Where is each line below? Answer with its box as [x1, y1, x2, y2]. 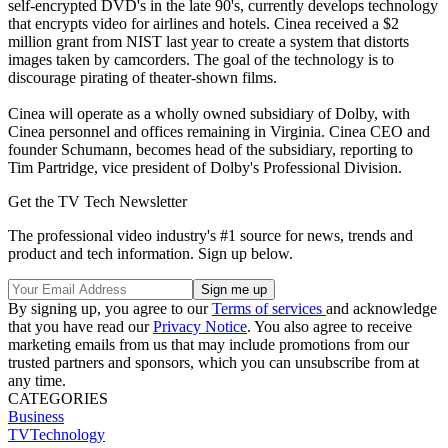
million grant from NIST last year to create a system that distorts [8, 32, 409, 50]
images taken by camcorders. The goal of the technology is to [8, 50, 394, 68]
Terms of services [212, 299, 326, 317]
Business [8, 407, 64, 425]
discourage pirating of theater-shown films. [8, 68, 277, 86]
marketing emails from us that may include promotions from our [8, 335, 409, 353]
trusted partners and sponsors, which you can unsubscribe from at [8, 353, 419, 371]
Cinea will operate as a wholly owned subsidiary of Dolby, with [8, 104, 410, 122]
